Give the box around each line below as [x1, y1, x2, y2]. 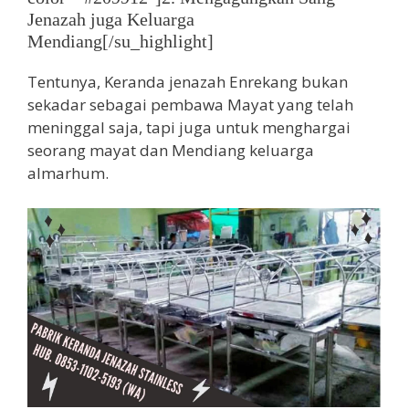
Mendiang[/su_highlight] [27, 31, 214, 52]
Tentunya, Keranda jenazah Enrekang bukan [27, 71, 348, 93]
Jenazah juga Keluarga [27, 9, 194, 30]
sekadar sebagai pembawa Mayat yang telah [27, 94, 353, 116]
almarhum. [27, 163, 109, 184]
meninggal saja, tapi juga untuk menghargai [27, 117, 351, 139]
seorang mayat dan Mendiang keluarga [27, 140, 314, 162]
